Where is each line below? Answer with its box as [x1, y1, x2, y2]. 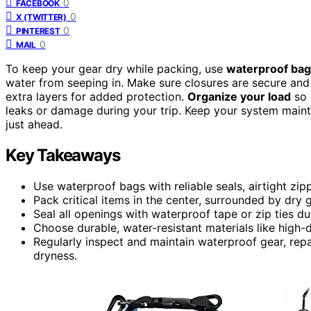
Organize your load [187, 89, 291, 103]
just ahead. [6, 117, 62, 131]
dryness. [33, 248, 77, 262]
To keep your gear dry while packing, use [6, 61, 226, 76]
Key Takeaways [6, 144, 120, 165]
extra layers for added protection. [6, 89, 187, 103]
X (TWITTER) [16, 11, 67, 22]
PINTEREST [16, 25, 60, 36]
